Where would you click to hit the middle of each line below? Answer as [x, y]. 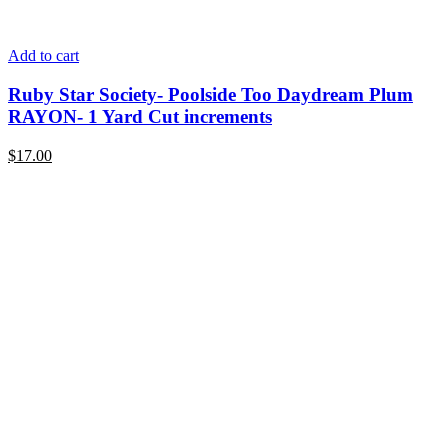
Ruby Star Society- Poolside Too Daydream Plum [210, 95]
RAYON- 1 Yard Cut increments [140, 117]
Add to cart [43, 56]
